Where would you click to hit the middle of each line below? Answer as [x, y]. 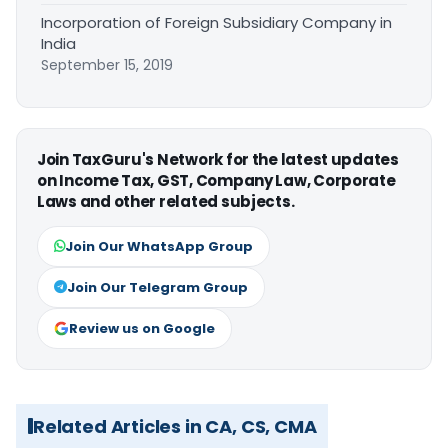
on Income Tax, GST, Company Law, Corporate [216, 180]
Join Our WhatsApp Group [159, 246]
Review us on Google [142, 328]
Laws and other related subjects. [166, 201]
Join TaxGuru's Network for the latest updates [218, 159]
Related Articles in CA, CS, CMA [175, 426]
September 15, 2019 [107, 64]
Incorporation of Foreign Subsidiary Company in [216, 22]
